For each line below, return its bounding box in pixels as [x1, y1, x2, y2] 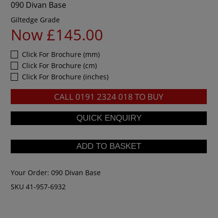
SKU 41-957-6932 [11, 182, 66, 191]
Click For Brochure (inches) [22, 72, 109, 81]
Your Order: [11, 167, 52, 177]
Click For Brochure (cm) [22, 60, 97, 70]
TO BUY [133, 91, 164, 102]
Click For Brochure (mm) [22, 49, 100, 59]
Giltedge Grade [11, 15, 60, 24]
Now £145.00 [11, 24, 104, 45]
